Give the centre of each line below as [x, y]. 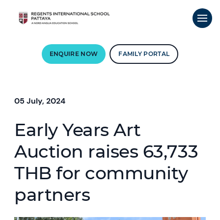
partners [52, 194]
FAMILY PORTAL [144, 54]
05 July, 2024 [40, 101]
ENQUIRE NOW [74, 54]
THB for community [101, 173]
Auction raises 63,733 [106, 151]
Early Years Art [78, 130]
